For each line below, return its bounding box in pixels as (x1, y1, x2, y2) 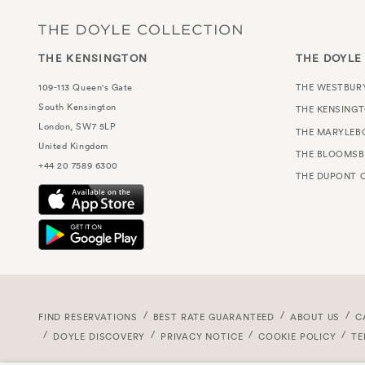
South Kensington (38, 100, 117, 114)
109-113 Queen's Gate (38, 81, 133, 95)
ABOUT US (289, 310, 341, 324)
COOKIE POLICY (258, 330, 336, 344)
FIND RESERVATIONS (38, 310, 139, 324)
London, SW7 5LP (38, 120, 117, 134)
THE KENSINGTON (38, 51, 148, 65)
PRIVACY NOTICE (160, 330, 244, 344)
